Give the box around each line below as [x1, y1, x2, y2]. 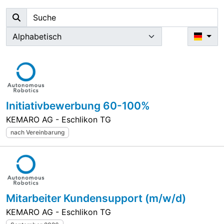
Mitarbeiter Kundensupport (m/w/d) [6, 192, 186, 205]
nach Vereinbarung [10, 128, 64, 136]
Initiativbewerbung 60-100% [6, 99, 150, 112]
